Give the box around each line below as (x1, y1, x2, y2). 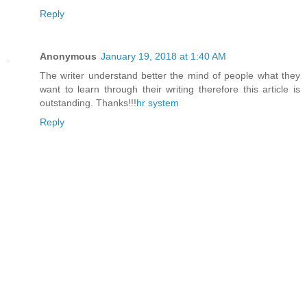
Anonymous (40, 50, 97, 62)
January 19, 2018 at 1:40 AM (101, 50, 226, 62)
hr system (136, 97, 179, 108)
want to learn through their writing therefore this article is (40, 83, 300, 95)
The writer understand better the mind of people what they (40, 69, 300, 81)
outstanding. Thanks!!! (40, 97, 136, 108)
